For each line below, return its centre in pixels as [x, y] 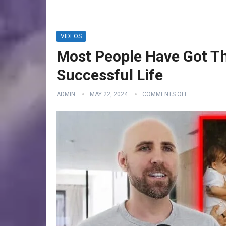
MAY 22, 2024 [109, 94]
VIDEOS [71, 36]
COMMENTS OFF [165, 94]
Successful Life [110, 75]
